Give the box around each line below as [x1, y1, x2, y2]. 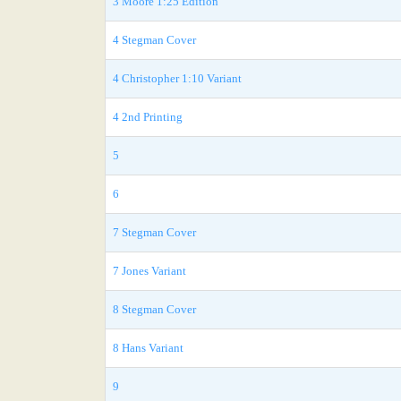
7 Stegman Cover [113, 226, 196, 239]
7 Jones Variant [113, 264, 186, 277]
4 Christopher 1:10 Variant [113, 72, 242, 85]
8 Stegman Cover [113, 303, 196, 316]
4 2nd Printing [113, 110, 183, 124]
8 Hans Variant [113, 341, 183, 354]
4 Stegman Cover [113, 33, 196, 47]
